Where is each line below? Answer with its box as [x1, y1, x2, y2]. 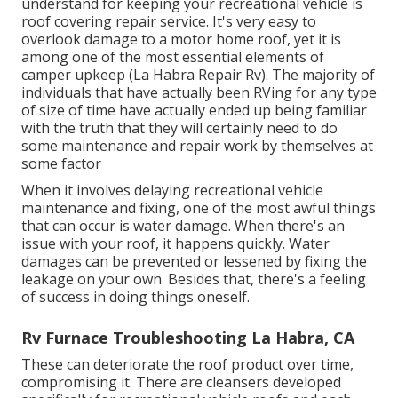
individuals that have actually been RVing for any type [21, 83, 377, 103]
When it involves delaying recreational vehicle [21, 180, 323, 201]
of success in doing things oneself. [21, 287, 250, 307]
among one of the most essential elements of [21, 47, 324, 68]
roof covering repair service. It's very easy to [21, 12, 316, 32]
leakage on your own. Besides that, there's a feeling [21, 269, 366, 290]
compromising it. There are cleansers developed [21, 372, 341, 393]
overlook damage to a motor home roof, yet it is [21, 29, 341, 50]
